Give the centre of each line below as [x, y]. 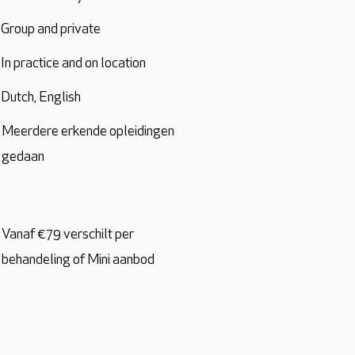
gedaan [23, 157]
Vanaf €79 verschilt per [68, 235]
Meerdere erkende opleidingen [88, 132]
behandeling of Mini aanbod [78, 260]
